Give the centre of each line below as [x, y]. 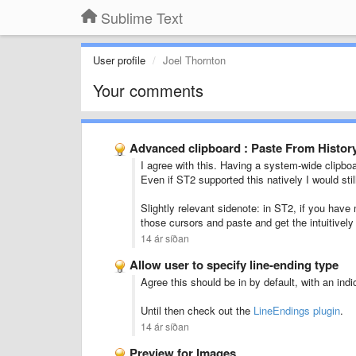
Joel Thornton [194, 60]
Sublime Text [142, 17]
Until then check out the [197, 310]
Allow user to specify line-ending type [234, 265]
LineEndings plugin [297, 310]
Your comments [148, 90]
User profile [119, 60]
